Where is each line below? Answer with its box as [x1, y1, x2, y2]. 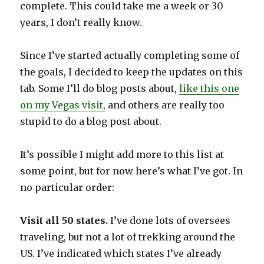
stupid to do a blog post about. [20, 115, 162, 128]
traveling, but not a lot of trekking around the [20, 231, 236, 243]
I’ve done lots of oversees [108, 214, 231, 227]
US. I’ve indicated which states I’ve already [20, 247, 222, 260]
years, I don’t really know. [20, 16, 143, 29]
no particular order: [20, 181, 115, 194]
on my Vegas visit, [20, 99, 106, 111]
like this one [179, 82, 240, 95]
